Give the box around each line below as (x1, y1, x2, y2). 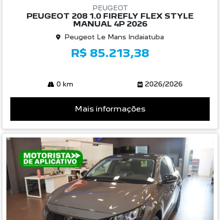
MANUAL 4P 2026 (73, 19, 147, 29)
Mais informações (75, 104, 145, 114)
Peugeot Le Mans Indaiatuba (64, 33, 164, 41)
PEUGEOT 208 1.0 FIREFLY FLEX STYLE (27, 11, 193, 21)
